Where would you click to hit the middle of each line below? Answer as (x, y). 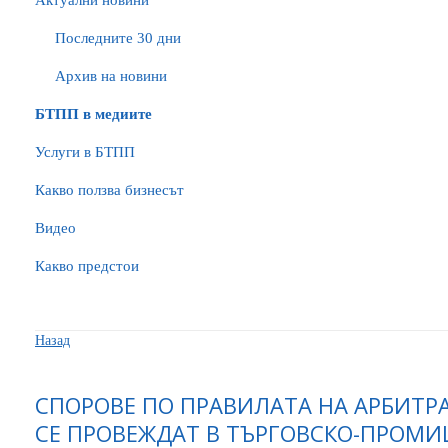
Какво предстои (87, 266)
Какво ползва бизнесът (109, 190)
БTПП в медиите (93, 114)
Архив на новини (111, 76)
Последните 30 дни (118, 38)
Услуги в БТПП (85, 152)
